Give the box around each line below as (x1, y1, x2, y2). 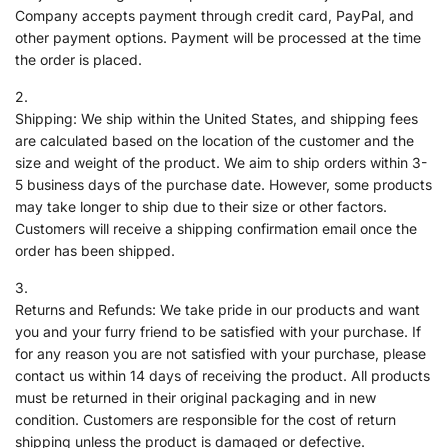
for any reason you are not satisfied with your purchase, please (15, 344, 426, 362)
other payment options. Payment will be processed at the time (15, 28, 421, 46)
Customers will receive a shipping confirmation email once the (15, 219, 417, 237)
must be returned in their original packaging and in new (15, 388, 376, 406)
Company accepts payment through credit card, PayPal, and (15, 6, 414, 24)
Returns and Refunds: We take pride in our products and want (15, 300, 420, 318)
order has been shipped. (15, 241, 175, 259)
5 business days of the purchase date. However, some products (15, 175, 432, 193)
